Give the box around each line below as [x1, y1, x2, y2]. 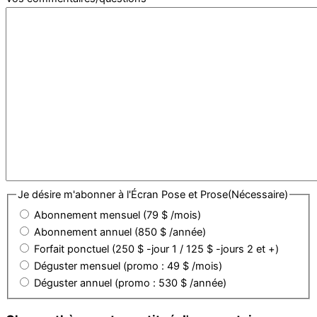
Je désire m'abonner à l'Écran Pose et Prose [17, 188, 228, 201]
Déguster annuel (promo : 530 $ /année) [33, 276, 226, 289]
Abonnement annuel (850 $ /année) [33, 225, 206, 238]
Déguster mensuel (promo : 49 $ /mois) [33, 259, 222, 272]
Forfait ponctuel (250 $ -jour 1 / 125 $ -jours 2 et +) [33, 242, 279, 255]
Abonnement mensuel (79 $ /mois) [33, 208, 201, 221]
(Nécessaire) [227, 188, 288, 201]
